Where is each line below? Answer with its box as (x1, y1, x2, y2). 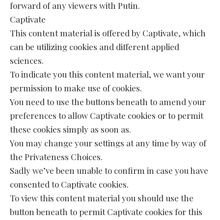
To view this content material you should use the (10, 192, 193, 203)
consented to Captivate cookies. (10, 178, 129, 190)
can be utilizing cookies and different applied (10, 41, 179, 52)
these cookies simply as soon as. (10, 123, 131, 135)
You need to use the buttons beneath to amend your (10, 96, 206, 107)
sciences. (10, 55, 44, 66)
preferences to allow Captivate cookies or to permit (10, 110, 203, 121)
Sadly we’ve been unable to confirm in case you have (10, 165, 208, 176)
